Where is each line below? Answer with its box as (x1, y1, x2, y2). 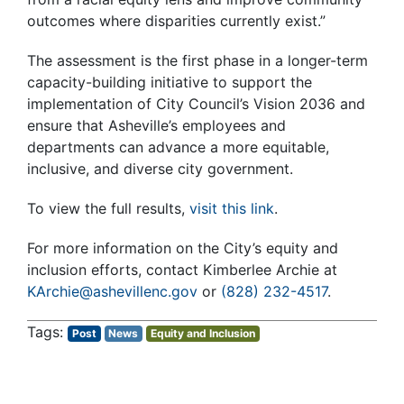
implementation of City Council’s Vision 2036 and (27, 95, 365, 114)
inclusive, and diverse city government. (27, 160, 293, 179)
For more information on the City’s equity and (27, 239, 338, 258)
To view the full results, (27, 199, 189, 218)
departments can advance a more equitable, (27, 138, 329, 157)
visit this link (189, 199, 274, 218)
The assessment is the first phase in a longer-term (27, 51, 368, 70)
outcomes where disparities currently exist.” (27, 12, 326, 31)
